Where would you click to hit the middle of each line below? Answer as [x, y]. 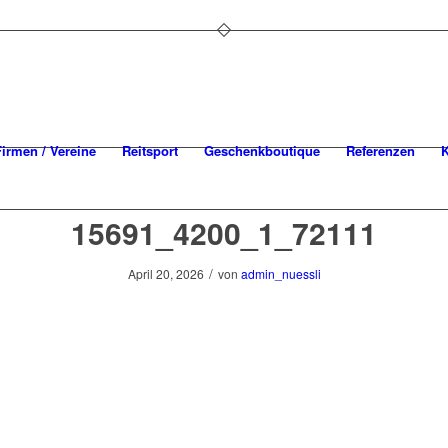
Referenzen [381, 150]
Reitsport [150, 150]
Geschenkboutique [262, 150]
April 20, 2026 [165, 273]
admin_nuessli [280, 273]
